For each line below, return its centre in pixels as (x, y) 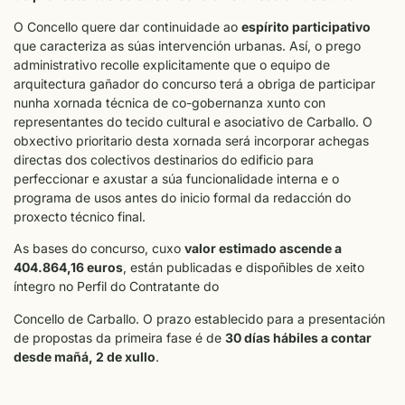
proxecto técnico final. (80, 216)
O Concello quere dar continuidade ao (127, 26)
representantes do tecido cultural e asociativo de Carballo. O (193, 121)
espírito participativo (306, 26)
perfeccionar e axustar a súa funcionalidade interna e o (176, 178)
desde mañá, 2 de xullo (85, 356)
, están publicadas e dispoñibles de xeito (244, 268)
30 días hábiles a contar (298, 337)
